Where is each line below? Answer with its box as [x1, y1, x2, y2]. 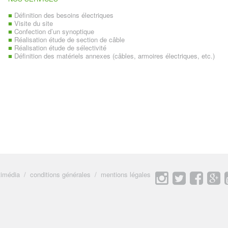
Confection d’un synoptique [12, 26, 94, 36]
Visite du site [12, 18, 53, 28]
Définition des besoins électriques [12, 10, 113, 20]
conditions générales [30, 169, 91, 179]
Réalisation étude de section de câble [12, 35, 125, 44]
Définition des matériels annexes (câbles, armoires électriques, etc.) [12, 51, 215, 61]
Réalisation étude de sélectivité [12, 43, 106, 52]
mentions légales [101, 169, 151, 179]
